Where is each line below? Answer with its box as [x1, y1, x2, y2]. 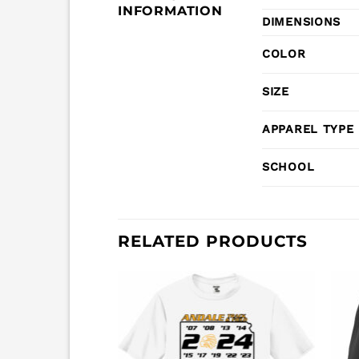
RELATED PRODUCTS [118, 232, 308, 252]
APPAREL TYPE [262, 123, 354, 136]
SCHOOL [262, 160, 315, 174]
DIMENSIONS [262, 15, 341, 29]
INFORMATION [118, 3, 223, 19]
